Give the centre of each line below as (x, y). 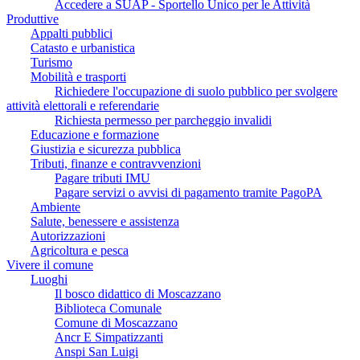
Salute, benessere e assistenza (105, 221)
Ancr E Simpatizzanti (109, 337)
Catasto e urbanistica (83, 47)
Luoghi (49, 279)
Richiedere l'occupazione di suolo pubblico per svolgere (196, 91)
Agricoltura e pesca (80, 250)
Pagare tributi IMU (102, 178)
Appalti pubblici (72, 33)
